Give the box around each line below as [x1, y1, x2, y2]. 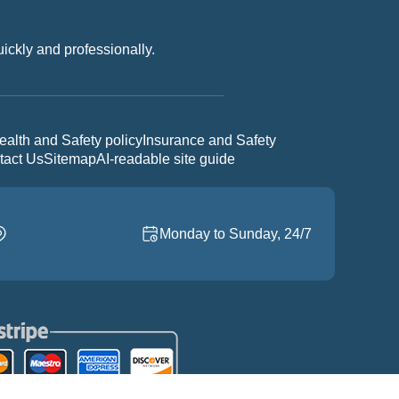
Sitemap [44, 151, 96, 167]
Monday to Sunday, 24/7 [159, 226, 312, 241]
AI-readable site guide [96, 151, 235, 167]
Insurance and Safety [142, 133, 276, 148]
